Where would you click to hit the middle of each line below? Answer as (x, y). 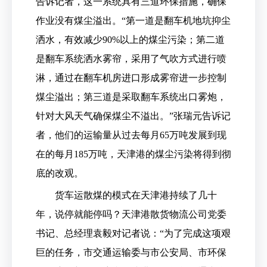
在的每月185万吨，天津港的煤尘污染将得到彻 (133, 154)
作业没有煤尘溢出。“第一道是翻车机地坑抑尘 (133, 21)
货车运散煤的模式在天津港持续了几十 (136, 195)
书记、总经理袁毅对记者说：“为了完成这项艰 (133, 233)
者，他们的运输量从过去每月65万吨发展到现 (131, 135)
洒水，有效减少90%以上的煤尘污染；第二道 (130, 40)
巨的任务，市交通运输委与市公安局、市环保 (131, 252)
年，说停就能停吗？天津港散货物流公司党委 (131, 214)
